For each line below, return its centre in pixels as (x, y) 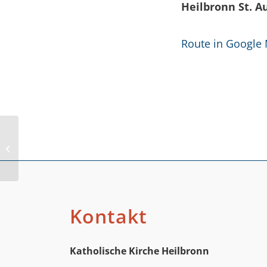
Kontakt (109, 216)
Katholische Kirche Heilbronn (140, 251)
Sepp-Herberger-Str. (56, 148)
